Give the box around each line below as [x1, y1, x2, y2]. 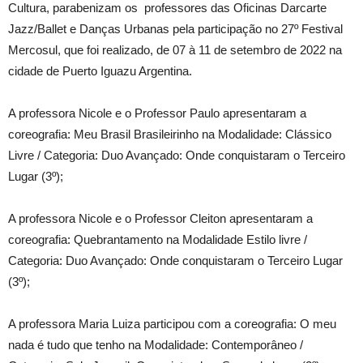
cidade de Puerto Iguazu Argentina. [8, 64, 192, 78]
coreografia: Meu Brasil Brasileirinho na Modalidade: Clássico [8, 127, 331, 141]
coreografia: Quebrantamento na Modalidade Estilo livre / [8, 233, 307, 246]
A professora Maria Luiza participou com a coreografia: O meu [8, 317, 336, 331]
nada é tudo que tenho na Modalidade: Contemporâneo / [8, 338, 303, 352]
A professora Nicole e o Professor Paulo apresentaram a [8, 106, 306, 120]
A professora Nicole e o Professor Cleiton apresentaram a [8, 211, 313, 225]
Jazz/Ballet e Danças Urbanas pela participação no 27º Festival [8, 22, 343, 36]
